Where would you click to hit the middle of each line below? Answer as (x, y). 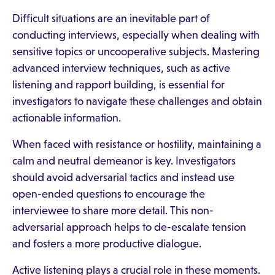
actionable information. (67, 118)
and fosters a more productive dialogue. (107, 244)
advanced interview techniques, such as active (121, 68)
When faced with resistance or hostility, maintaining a (137, 144)
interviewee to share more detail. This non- (113, 211)
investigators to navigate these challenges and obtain (137, 101)
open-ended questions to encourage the (109, 194)
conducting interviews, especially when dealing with (136, 35)
